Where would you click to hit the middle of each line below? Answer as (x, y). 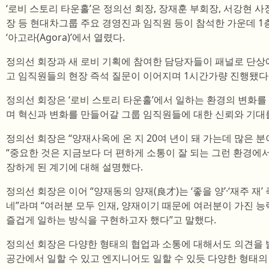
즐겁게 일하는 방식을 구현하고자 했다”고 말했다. (111, 220)
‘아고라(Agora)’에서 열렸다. (65, 37)
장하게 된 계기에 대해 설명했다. (74, 167)
